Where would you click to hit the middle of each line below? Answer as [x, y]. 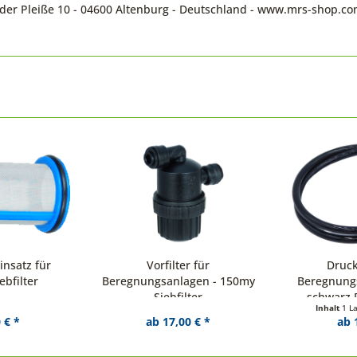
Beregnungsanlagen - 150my [178, 281]
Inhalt [328, 308]
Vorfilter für [178, 265]
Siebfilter [178, 297]
